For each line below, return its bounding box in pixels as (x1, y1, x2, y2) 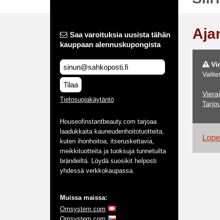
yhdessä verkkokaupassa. (60, 167, 135, 174)
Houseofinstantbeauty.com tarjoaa (60, 118, 157, 125)
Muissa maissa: (60, 194, 107, 201)
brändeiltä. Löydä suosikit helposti (60, 157, 157, 165)
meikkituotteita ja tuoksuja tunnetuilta (60, 147, 166, 155)
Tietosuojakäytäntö (60, 96, 114, 103)
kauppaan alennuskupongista (60, 40, 161, 49)
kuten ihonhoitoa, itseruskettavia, (60, 137, 154, 145)
